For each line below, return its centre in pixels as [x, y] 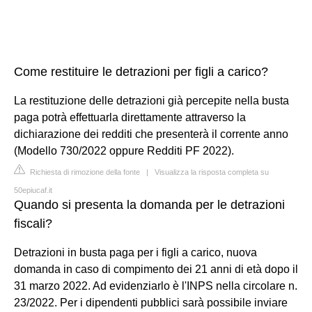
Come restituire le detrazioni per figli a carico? [141, 71]
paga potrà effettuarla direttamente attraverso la [130, 117]
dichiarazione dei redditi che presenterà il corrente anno [151, 134]
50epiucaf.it [33, 190]
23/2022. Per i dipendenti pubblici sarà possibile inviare [151, 302]
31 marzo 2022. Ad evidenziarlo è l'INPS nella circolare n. [156, 286]
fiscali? [33, 223]
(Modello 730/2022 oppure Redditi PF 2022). [124, 150]
